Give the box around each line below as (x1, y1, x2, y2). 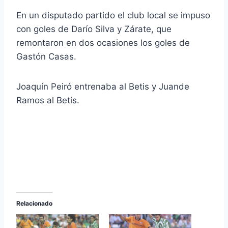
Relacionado (16, 199, 52, 208)
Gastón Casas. (16, 51, 76, 62)
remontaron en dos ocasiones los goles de (16, 38, 190, 48)
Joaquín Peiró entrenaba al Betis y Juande (16, 81, 189, 92)
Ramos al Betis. (16, 95, 79, 106)
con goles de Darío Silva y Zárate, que (16, 24, 172, 35)
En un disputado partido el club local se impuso (16, 10, 210, 21)
